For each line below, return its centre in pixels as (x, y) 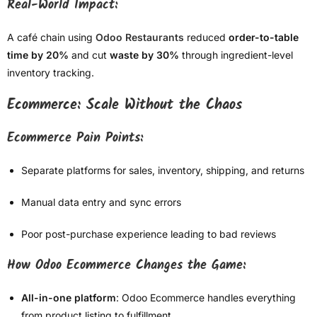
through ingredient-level (236, 55)
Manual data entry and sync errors (101, 202)
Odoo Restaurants (140, 38)
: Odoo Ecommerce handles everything (206, 298)
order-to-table (264, 38)
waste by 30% (144, 55)
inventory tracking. (51, 73)
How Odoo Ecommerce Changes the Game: (126, 266)
